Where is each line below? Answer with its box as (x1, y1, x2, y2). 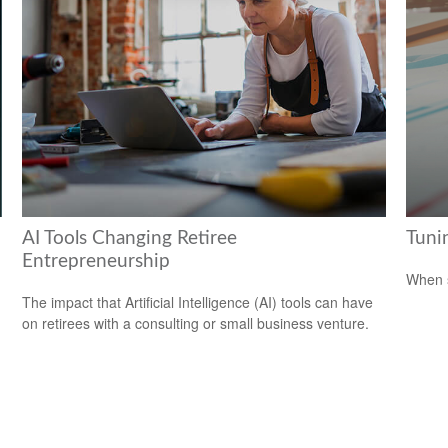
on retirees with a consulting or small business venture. (22, 312, 370, 333)
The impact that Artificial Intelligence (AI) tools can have (22, 291, 374, 312)
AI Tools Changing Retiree (22, 228, 238, 248)
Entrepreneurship (22, 251, 171, 271)
